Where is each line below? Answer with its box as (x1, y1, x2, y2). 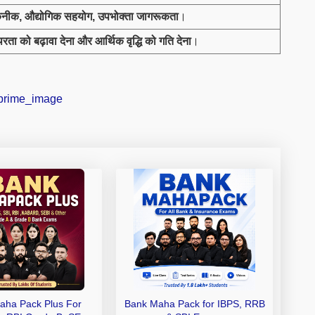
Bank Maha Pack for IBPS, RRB (124, 298, 265, 310)
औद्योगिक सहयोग (25, 10, 92, 22)
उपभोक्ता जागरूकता (98, 10, 179, 22)
